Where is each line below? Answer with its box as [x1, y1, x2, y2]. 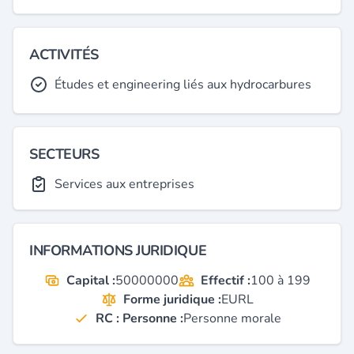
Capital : [66, 272, 115, 289]
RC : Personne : [95, 310, 183, 327]
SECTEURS [29, 145, 100, 164]
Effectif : [200, 272, 250, 289]
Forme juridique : [122, 291, 221, 308]
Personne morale [183, 310, 281, 327]
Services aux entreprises [55, 175, 194, 193]
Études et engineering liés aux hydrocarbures [55, 76, 311, 93]
